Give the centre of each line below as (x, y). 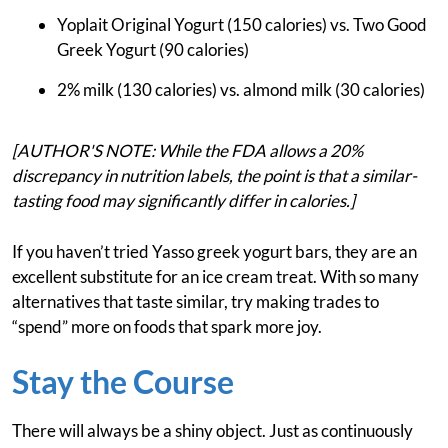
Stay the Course (123, 382)
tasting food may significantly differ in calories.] (183, 201)
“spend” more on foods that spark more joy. (167, 327)
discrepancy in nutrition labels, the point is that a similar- (214, 176)
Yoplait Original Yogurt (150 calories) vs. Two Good (242, 25)
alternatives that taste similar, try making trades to (195, 302)
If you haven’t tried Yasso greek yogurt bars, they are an (214, 252)
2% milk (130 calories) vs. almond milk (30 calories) (241, 90)
